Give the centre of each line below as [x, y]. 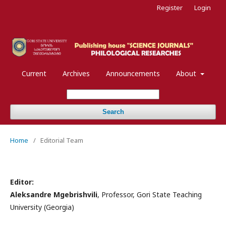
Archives [76, 73]
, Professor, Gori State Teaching [150, 194]
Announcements [133, 73]
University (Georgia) [42, 207]
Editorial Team [62, 140]
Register [170, 8]
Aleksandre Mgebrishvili [54, 194]
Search [113, 111]
